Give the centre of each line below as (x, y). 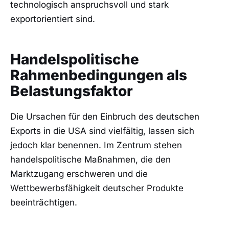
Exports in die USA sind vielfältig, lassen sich (102, 131)
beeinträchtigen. (44, 203)
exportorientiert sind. (53, 19)
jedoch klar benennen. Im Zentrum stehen (96, 145)
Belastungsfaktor (72, 91)
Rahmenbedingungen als (99, 75)
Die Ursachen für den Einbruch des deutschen (105, 117)
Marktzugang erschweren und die (79, 174)
